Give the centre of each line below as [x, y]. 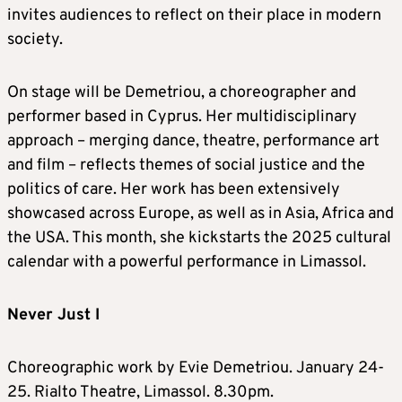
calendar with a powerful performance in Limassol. [187, 263]
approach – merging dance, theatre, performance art [193, 142]
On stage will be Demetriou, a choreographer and [182, 93]
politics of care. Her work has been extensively [174, 190]
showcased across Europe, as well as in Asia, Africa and [201, 214]
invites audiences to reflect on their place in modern [194, 16]
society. [35, 40]
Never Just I [53, 316]
